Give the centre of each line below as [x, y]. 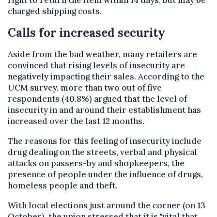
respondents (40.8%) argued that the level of [97, 99]
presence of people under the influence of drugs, [105, 175]
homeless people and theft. [62, 186]
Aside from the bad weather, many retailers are [102, 54]
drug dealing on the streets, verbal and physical [102, 152]
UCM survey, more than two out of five [85, 88]
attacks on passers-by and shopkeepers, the [96, 163]
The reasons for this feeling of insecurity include [105, 141]
